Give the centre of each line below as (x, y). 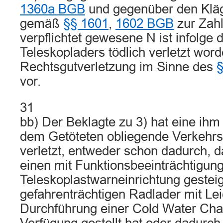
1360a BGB (53, 9)
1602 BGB (145, 23)
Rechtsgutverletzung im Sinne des (118, 67)
